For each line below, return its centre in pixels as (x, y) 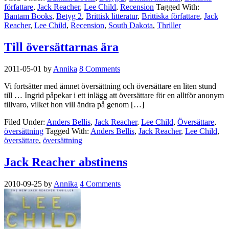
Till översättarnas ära (61, 47)
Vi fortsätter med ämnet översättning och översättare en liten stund (110, 86)
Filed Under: (25, 122)
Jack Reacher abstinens (66, 162)
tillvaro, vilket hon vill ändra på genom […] (74, 104)
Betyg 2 (69, 16)
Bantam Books (28, 16)
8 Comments (100, 68)
